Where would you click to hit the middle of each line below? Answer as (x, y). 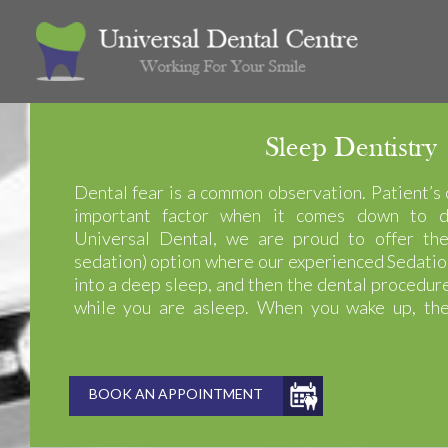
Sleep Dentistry (351, 149)
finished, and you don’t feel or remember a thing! (257, 330)
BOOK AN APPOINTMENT (175, 393)
